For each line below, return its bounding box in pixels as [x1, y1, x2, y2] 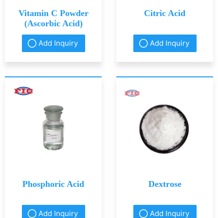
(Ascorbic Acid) [24, 18, 83, 29]
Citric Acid [144, 8, 185, 18]
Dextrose [148, 179, 182, 189]
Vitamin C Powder [18, 8, 89, 18]
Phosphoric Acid [22, 179, 84, 189]
